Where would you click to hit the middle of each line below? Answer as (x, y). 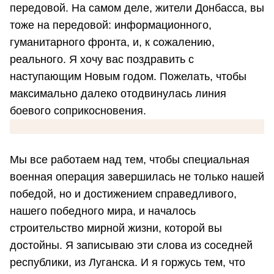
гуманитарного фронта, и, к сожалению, (112, 43)
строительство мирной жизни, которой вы (116, 228)
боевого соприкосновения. (78, 111)
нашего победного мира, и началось (103, 211)
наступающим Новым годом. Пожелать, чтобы (128, 77)
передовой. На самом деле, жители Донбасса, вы (137, 8)
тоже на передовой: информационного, (111, 25)
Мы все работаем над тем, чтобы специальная (130, 160)
